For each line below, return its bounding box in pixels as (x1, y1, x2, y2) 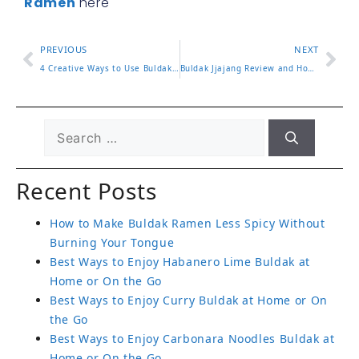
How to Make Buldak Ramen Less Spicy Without (50, 215, 325, 231)
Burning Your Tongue (50, 234, 175, 250)
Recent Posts (16, 175, 157, 206)
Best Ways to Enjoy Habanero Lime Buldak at (50, 253, 310, 269)
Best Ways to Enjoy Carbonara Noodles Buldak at (50, 330, 335, 346)
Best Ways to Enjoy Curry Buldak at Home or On (50, 292, 328, 308)
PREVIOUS (40, 42, 88, 55)
